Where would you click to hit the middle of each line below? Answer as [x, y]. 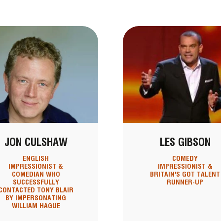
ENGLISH [36, 159]
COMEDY [185, 159]
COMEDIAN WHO [36, 174]
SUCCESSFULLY [36, 182]
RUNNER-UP [185, 182]
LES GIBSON [185, 142]
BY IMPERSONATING [36, 198]
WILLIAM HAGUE [36, 206]
